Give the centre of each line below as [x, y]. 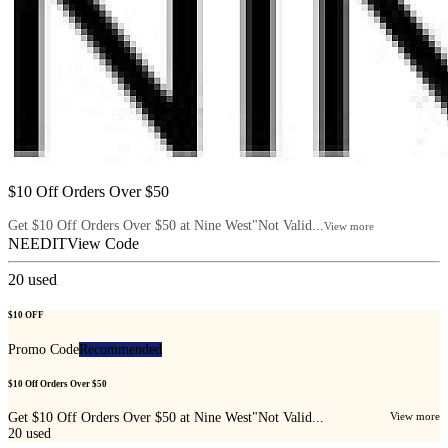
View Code [103, 244]
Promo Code [43, 349]
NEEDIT [37, 244]
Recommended [120, 349]
